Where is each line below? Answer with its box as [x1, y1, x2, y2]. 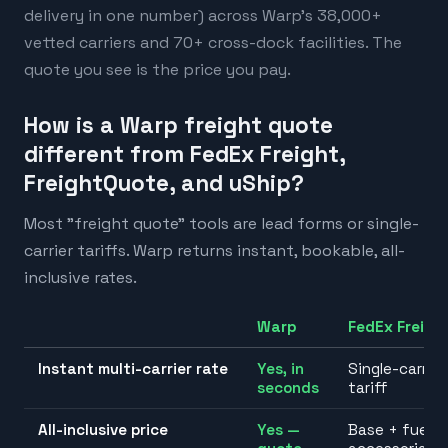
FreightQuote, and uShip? [24, 169, 304, 199]
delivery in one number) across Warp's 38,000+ [24, 5, 382, 27]
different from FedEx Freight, [24, 140, 345, 170]
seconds [257, 377, 320, 397]
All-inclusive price [38, 419, 169, 439]
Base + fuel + [348, 419, 446, 439]
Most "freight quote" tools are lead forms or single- [24, 213, 419, 235]
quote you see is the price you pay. [24, 59, 291, 81]
